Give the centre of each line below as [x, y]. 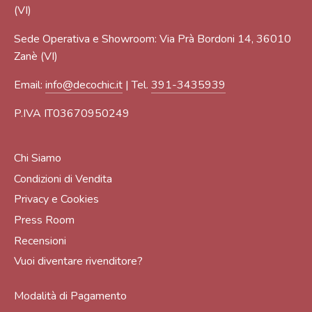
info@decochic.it [84, 85]
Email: [30, 85]
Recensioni [40, 241]
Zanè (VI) [36, 57]
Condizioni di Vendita [63, 179]
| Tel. [137, 85]
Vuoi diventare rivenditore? [78, 262]
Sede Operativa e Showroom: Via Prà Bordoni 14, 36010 [153, 39]
